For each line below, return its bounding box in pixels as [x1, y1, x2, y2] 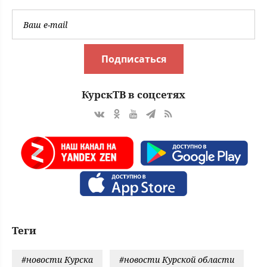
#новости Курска [21, 254, 93, 266]
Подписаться [101, 52, 166, 66]
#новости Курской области [119, 254, 234, 266]
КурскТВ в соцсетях [82, 88, 185, 102]
